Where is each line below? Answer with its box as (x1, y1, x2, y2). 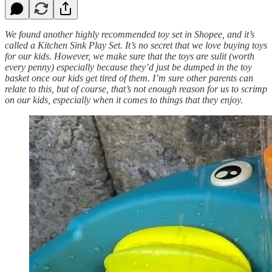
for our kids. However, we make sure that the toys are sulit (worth (5, 50, 254, 61)
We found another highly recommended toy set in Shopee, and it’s (5, 29, 254, 39)
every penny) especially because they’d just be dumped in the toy (5, 61, 252, 72)
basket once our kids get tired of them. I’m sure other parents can (5, 72, 253, 83)
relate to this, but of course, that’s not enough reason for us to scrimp (5, 83, 267, 94)
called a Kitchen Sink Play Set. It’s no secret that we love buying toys (5, 39, 267, 50)
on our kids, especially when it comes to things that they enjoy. (5, 94, 243, 105)
